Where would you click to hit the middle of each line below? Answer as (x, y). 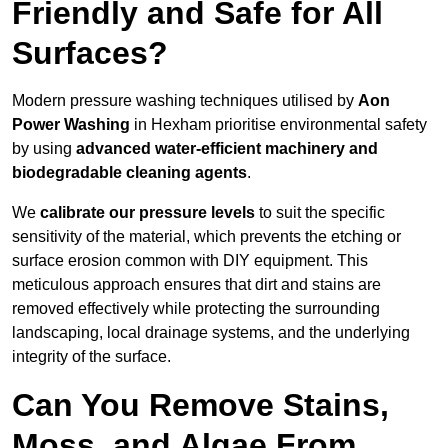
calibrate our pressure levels (147, 213)
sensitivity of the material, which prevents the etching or (206, 237)
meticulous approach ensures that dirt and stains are (196, 285)
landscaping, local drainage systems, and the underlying (211, 333)
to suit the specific (320, 213)
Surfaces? (90, 53)
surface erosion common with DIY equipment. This (190, 261)
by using (44, 149)
